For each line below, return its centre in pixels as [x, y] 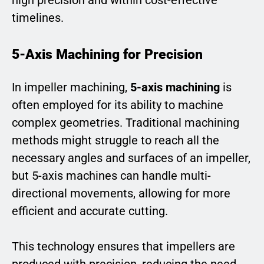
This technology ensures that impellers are [123, 247]
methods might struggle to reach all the [115, 141]
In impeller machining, [71, 88]
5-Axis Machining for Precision [107, 54]
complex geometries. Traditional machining [126, 123]
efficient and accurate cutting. [90, 211]
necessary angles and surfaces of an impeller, [131, 158]
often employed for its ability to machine [118, 105]
